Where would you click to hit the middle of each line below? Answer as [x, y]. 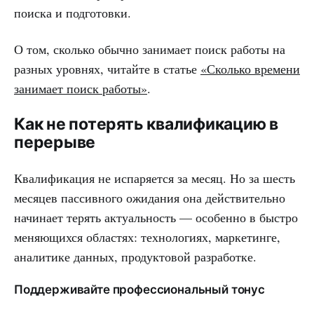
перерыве [55, 142]
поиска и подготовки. [73, 12]
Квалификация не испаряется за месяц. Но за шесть [155, 178]
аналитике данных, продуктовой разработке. [135, 256]
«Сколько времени [250, 68]
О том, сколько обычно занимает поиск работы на [150, 49]
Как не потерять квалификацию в [146, 124]
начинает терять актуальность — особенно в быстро [156, 217]
